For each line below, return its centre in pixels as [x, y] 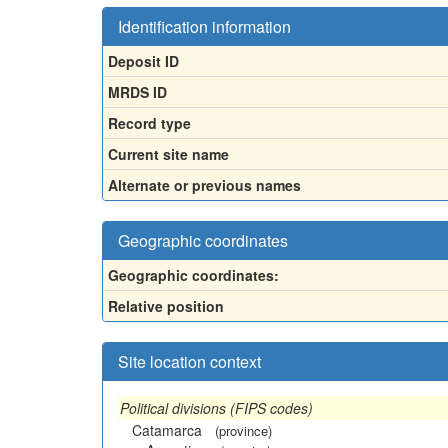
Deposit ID [143, 61]
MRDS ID [137, 92]
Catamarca [167, 430]
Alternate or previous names [204, 185]
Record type [149, 123]
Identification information [204, 26]
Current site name [168, 154]
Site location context [189, 361]
